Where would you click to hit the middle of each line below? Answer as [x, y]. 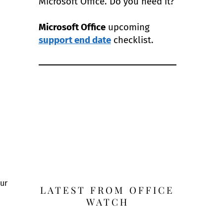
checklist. [132, 40]
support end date [75, 40]
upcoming [127, 27]
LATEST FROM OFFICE [108, 190]
